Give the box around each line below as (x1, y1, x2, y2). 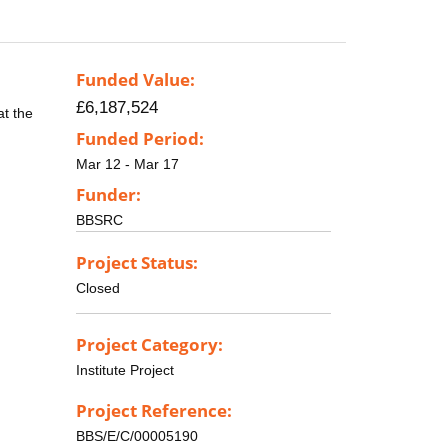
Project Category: (76, 332, 223, 356)
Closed (76, 279, 120, 296)
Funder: (76, 182, 141, 206)
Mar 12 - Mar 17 (76, 156, 179, 173)
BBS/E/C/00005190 (76, 428, 198, 445)
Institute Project (76, 361, 174, 378)
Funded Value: (76, 68, 195, 92)
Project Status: (76, 250, 198, 274)
